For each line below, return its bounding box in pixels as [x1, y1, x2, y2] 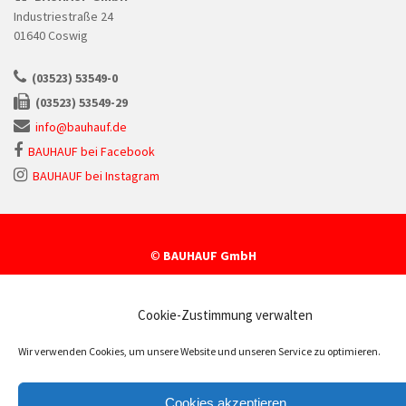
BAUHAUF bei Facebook [28, 142, 155, 159]
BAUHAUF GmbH [162, 246, 256, 264]
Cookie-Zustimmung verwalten [138, 306, 313, 324]
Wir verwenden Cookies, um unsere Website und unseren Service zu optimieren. [18, 344, 381, 358]
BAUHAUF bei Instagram [33, 167, 159, 184]
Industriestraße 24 [14, 7, 113, 24]
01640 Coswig [14, 26, 88, 43]
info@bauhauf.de [35, 118, 127, 135]
